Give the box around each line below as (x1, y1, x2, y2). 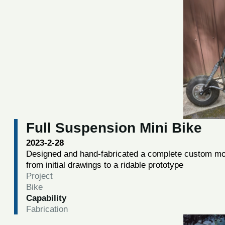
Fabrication (26, 204, 68, 214)
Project (26, 171, 53, 181)
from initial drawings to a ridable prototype (26, 160, 183, 170)
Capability (26, 193, 66, 203)
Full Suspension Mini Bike (26, 120, 202, 136)
